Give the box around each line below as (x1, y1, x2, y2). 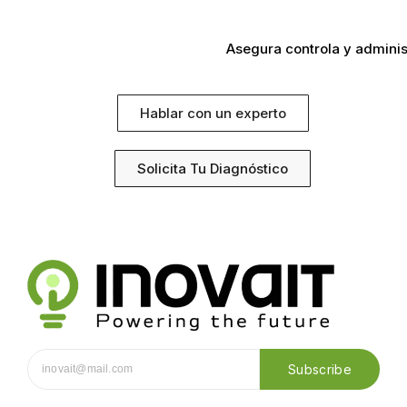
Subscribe (288, 361, 352, 377)
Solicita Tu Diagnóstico (137, 159, 288, 177)
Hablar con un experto (139, 104, 286, 122)
